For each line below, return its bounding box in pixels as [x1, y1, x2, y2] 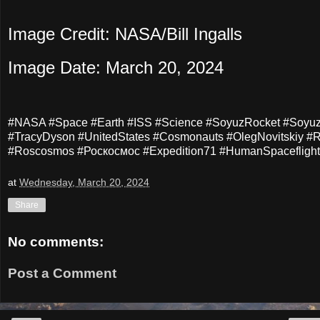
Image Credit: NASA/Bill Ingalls [8, 24, 242, 44]
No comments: [8, 234, 104, 250]
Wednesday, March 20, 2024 [19, 176, 149, 188]
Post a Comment [8, 265, 116, 281]
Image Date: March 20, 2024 [8, 58, 224, 78]
